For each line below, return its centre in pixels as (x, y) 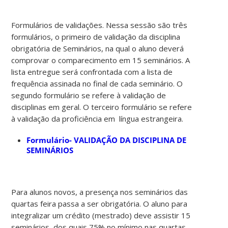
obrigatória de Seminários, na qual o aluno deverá (98, 48)
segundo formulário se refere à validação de (89, 95)
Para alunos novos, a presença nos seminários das (100, 192)
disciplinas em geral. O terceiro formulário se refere (102, 107)
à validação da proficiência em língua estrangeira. (97, 118)
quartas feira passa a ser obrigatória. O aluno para (99, 203)
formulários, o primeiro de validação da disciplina (96, 36)
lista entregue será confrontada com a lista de (92, 72)
